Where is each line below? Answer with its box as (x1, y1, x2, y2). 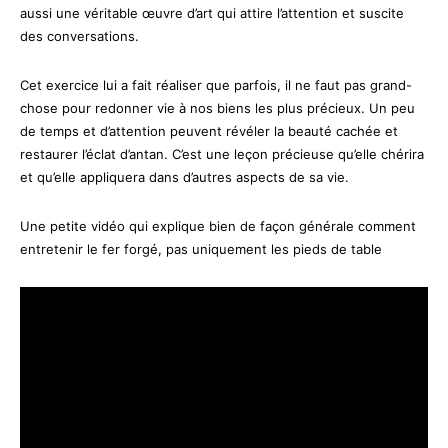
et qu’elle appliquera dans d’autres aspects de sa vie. (20, 168, 349, 185)
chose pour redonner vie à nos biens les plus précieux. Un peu (20, 99, 415, 116)
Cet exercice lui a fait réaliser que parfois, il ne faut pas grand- (20, 76, 412, 93)
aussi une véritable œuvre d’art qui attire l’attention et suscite (20, 4, 404, 21)
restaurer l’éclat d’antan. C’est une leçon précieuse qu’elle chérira (20, 145, 424, 162)
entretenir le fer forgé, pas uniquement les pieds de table (20, 240, 382, 257)
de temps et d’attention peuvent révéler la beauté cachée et (20, 122, 398, 139)
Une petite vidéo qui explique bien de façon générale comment (20, 217, 416, 234)
